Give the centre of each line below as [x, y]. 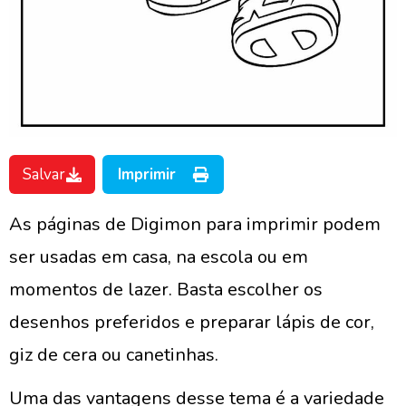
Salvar [44, 174]
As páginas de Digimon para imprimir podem [195, 224]
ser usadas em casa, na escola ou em [159, 257]
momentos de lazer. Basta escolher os [166, 290]
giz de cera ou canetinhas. [114, 355]
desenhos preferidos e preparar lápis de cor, [192, 322]
